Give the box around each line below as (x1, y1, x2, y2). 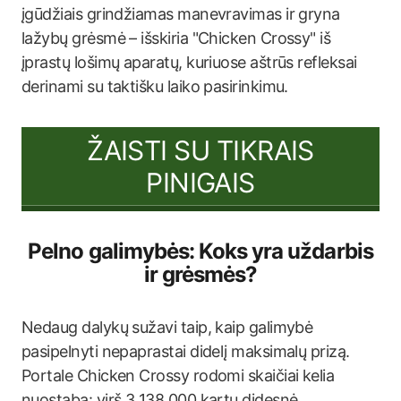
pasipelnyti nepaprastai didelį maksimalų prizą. (21, 342, 350, 361)
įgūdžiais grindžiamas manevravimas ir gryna (21, 4, 340, 23)
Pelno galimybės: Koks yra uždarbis (28, 238, 373, 264)
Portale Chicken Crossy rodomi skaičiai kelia (21, 366, 335, 385)
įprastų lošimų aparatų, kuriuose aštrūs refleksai (21, 53, 357, 72)
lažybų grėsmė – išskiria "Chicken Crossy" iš (21, 29, 331, 47)
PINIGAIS (146, 166, 255, 199)
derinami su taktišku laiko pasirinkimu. (21, 77, 288, 96)
